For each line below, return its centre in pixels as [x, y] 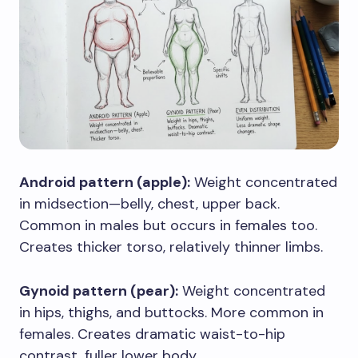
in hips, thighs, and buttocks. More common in [171, 312]
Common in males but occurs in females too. [168, 225]
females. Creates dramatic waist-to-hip [152, 334]
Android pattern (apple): [105, 182]
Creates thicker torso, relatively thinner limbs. [171, 247]
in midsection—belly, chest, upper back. [149, 203]
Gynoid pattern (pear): [99, 290]
